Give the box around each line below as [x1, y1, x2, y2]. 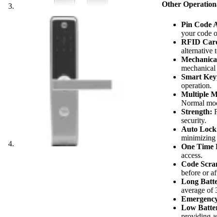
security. [181, 116, 207, 124]
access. [181, 151, 203, 159]
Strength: [181, 107, 213, 116]
